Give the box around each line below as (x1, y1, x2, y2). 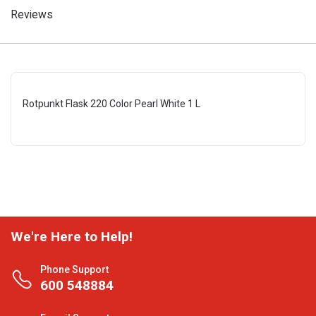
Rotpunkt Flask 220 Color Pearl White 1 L (23, 98, 200, 109)
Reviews (11, 8, 53, 21)
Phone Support (40, 264, 109, 275)
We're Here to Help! (11, 229, 133, 245)
